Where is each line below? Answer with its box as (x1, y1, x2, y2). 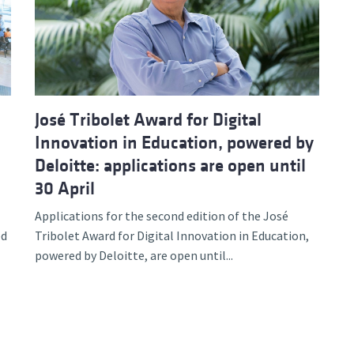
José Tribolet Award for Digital (35, 109, 262, 130)
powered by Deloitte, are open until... (35, 247, 233, 263)
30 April (35, 178, 95, 198)
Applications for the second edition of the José (35, 207, 288, 224)
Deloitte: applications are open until (35, 155, 306, 175)
